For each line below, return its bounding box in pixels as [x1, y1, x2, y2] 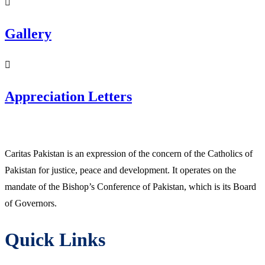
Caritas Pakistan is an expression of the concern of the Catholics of [5, 148, 253, 159]
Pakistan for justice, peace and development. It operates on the [5, 165, 236, 176]
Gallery [5, 26, 51, 42]
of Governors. [5, 198, 57, 209]
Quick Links [5, 228, 105, 250]
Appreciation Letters [5, 89, 132, 105]
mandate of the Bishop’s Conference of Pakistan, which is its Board [5, 182, 256, 192]
